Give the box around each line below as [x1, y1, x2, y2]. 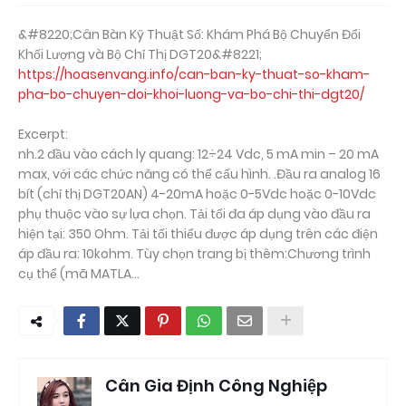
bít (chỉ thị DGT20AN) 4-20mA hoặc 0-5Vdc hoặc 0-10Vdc [18, 185, 376, 203]
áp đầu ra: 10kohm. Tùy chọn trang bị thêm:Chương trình [18, 245, 371, 263]
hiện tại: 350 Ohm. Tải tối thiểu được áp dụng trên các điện [18, 225, 378, 243]
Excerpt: [18, 125, 68, 143]
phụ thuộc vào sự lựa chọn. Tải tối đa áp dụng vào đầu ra [18, 205, 371, 223]
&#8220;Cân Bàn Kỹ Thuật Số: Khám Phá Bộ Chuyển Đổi [18, 25, 361, 43]
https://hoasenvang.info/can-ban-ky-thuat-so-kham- [18, 65, 370, 83]
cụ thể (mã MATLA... [18, 265, 140, 283]
